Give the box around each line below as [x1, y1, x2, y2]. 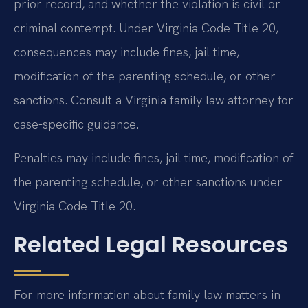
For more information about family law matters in [14, 286, 280, 302]
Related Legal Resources [14, 228, 288, 260]
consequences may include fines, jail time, [14, 43, 239, 60]
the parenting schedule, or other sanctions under [14, 174, 283, 190]
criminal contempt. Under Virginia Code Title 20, [14, 19, 278, 36]
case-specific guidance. [14, 115, 139, 132]
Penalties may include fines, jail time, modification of [14, 150, 294, 166]
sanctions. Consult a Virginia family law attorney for [14, 91, 294, 108]
